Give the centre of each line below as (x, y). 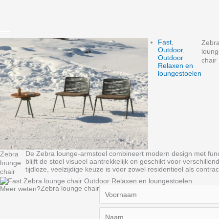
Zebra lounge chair (70, 188)
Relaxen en (176, 66)
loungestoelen (180, 73)
